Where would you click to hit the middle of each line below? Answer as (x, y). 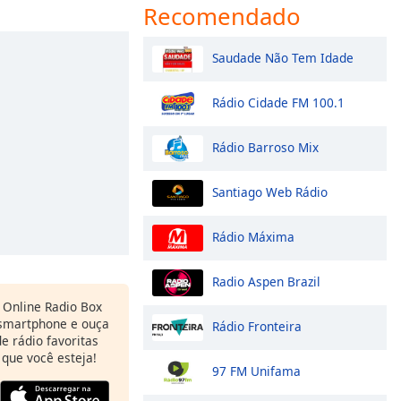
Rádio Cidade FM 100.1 (278, 102)
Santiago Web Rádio (270, 192)
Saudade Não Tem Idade (283, 57)
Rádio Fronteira (257, 326)
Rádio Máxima (253, 236)
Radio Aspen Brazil (266, 281)
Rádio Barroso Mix (265, 147)
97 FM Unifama (256, 371)
